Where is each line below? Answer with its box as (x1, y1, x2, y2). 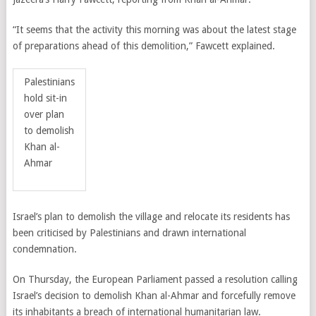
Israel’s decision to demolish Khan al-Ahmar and (12, 290, 218, 301)
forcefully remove (217, 290, 296, 301)
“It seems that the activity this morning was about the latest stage (12, 24, 296, 35)
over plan (23, 109, 64, 120)
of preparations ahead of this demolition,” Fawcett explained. (12, 40, 278, 51)
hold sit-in (23, 92, 67, 104)
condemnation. (12, 243, 77, 255)
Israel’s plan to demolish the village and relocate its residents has (12, 211, 290, 222)
